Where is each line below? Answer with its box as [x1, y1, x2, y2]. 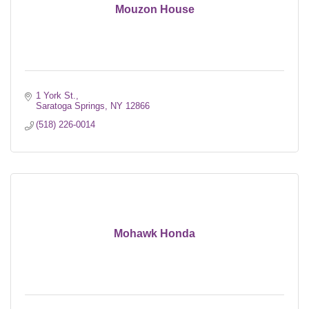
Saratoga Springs [36, 100, 106, 111]
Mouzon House [114, 3, 195, 15]
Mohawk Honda [114, 227, 195, 239]
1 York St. [36, 90, 77, 101]
